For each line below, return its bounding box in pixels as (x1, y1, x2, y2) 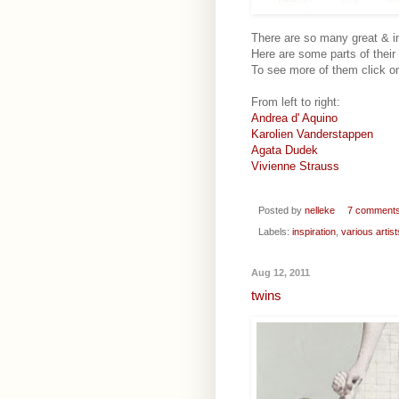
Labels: (258, 225, 292, 237)
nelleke (305, 204, 335, 216)
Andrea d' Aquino (251, 111, 338, 126)
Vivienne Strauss (251, 159, 339, 174)
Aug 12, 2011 (251, 266, 310, 278)
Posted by (258, 204, 305, 216)
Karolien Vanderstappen (251, 127, 373, 142)
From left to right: (251, 95, 340, 110)
